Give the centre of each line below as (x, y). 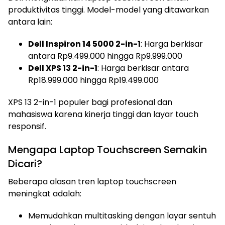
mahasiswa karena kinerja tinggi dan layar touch (103, 114)
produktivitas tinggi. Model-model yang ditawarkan (108, 10)
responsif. (27, 126)
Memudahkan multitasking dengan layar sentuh (122, 216)
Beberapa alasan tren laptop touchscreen (92, 182)
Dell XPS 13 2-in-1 (63, 68)
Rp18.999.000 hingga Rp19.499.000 (93, 80)
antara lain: (30, 22)
